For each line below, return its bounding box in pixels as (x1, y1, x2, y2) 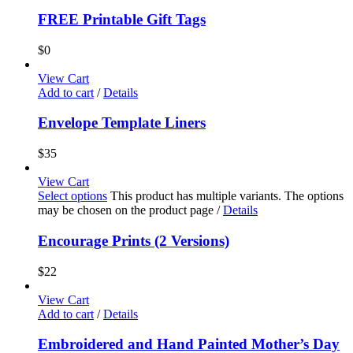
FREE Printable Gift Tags (38, 11, 206, 28)
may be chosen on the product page (38, 203, 217, 217)
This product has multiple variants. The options (110, 189, 344, 203)
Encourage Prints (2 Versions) (38, 232, 229, 249)
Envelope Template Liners (38, 114, 206, 132)
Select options (38, 189, 107, 203)
